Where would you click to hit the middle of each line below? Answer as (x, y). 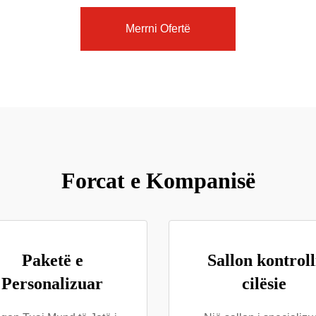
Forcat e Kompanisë (158, 181)
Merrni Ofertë (158, 29)
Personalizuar (52, 284)
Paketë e (52, 260)
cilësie (264, 284)
